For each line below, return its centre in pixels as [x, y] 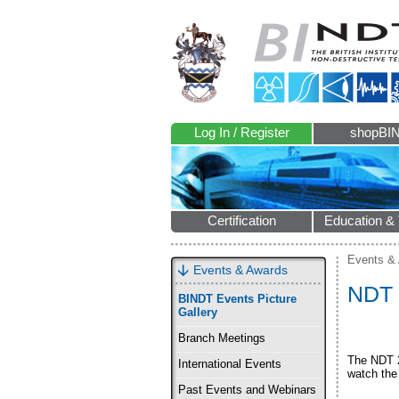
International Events [230, 364]
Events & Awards [240, 270]
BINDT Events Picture [237, 299]
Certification [241, 221]
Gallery [198, 313]
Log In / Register [241, 133]
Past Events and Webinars [247, 390]
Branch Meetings [222, 338]
